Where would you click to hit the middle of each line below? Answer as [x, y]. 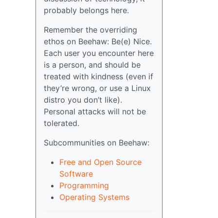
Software [76, 174]
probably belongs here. [86, 10]
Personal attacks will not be [95, 111]
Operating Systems [94, 197]
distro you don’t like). [83, 100]
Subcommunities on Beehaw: [97, 143]
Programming [84, 185]
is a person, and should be [92, 65]
